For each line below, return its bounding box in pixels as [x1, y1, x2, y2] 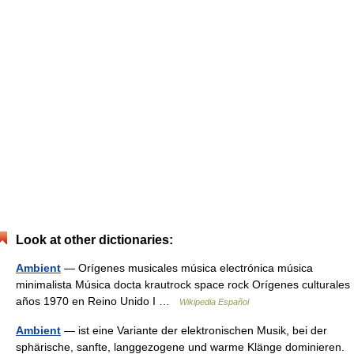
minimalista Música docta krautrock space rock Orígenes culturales [16, 278, 350, 291]
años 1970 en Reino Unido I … [16, 295, 179, 307]
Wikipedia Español [179, 297, 249, 307]
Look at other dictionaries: [16, 233, 173, 247]
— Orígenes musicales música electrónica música [61, 262, 313, 274]
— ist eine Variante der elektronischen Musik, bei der [61, 324, 327, 337]
